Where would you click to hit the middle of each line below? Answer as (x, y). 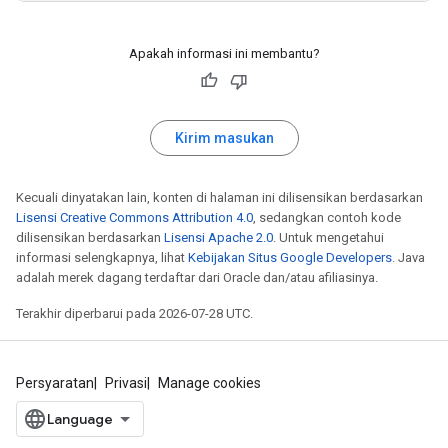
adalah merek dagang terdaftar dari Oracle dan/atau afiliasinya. (197, 277)
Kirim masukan (224, 137)
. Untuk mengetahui (328, 237)
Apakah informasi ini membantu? (224, 53)
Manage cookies (209, 383)
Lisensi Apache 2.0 (218, 237)
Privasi (126, 383)
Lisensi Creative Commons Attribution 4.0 (134, 217)
